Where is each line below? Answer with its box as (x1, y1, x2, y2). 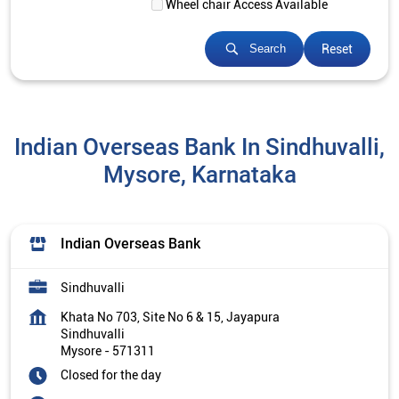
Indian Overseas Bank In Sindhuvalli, (14, 133, 385, 160)
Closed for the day (61, 367, 161, 382)
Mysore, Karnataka (102, 160, 297, 188)
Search (249, 42, 286, 56)
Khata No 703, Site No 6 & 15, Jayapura (61, 309, 280, 324)
